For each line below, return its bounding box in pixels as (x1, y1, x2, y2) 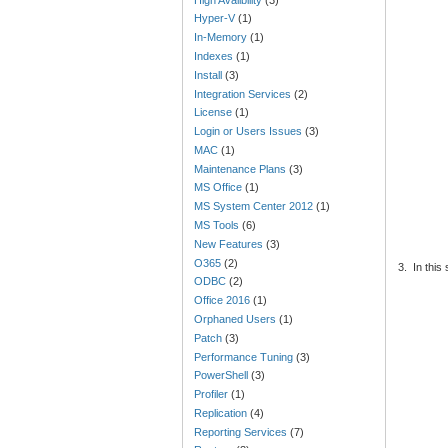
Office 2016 (194, 294, 251, 307)
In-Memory (194, 31, 248, 44)
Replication (194, 406, 248, 419)
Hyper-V (194, 12, 236, 25)
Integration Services (194, 87, 292, 100)
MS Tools (194, 219, 240, 232)
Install (194, 68, 223, 81)
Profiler (194, 388, 229, 401)
